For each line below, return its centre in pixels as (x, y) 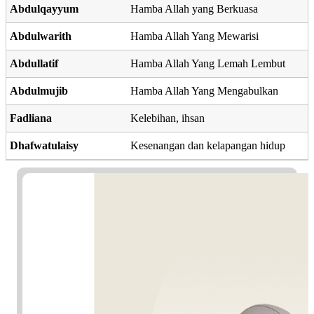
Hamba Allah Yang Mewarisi (194, 36)
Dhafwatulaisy (44, 145)
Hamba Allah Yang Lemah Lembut (208, 63)
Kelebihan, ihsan (168, 118)
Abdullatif (34, 63)
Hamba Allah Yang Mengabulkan (204, 90)
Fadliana (31, 118)
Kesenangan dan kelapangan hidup (208, 145)
